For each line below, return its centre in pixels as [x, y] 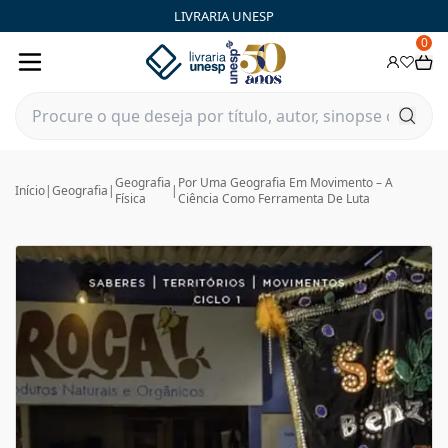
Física [130, 198]
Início [30, 190]
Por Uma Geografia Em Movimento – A [285, 182]
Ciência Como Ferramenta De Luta [274, 198]
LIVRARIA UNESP [224, 15]
